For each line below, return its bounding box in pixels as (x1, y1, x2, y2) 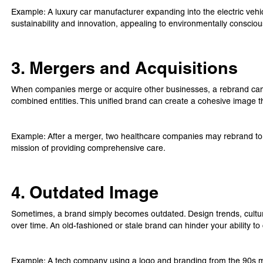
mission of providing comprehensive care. (11, 143, 166, 153)
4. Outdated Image (11, 182, 159, 203)
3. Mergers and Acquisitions (11, 58, 238, 79)
